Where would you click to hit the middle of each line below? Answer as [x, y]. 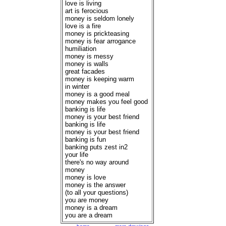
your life [77, 155]
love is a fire [83, 26]
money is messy [89, 56]
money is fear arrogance [100, 41]
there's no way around [97, 162]
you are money [87, 200]
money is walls [87, 64]
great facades [85, 71]
